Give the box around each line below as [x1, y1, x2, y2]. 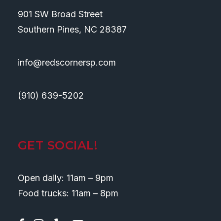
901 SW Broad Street [18, 9, 103, 19]
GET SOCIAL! [18, 138, 98, 152]
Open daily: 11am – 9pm [18, 173, 113, 183]
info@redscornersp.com [18, 57, 116, 68]
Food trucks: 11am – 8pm [18, 188, 118, 198]
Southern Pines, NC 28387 [18, 24, 127, 35]
